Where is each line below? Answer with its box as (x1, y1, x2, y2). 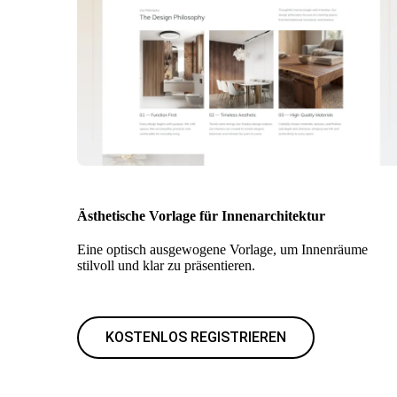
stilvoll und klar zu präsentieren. (77, 258, 255, 273)
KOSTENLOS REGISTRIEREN (105, 329, 286, 346)
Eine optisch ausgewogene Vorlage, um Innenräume (77, 242, 368, 257)
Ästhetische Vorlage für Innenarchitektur (77, 208, 325, 223)
